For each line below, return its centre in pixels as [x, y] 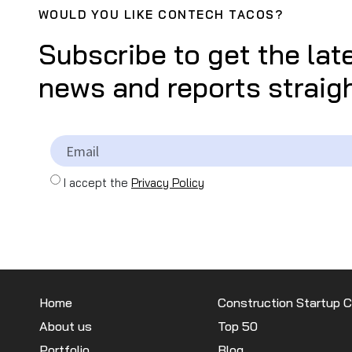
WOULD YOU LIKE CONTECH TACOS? [161, 15]
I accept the [97, 183]
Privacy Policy [167, 183]
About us [66, 326]
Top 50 [238, 326]
